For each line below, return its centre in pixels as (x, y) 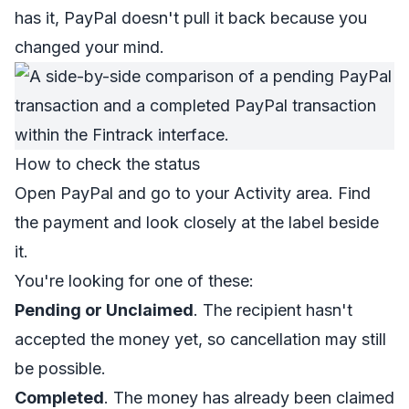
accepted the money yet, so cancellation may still (200, 339)
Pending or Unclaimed (104, 310)
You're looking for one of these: (134, 281)
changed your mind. (89, 47)
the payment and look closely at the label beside (197, 222)
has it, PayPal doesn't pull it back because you (191, 18)
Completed (59, 398)
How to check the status (107, 164)
